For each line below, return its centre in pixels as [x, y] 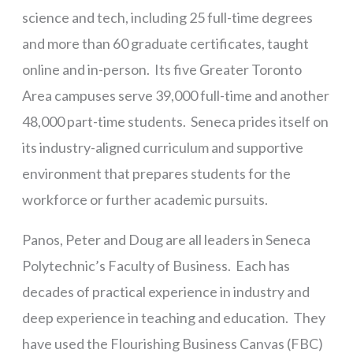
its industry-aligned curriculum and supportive [162, 147]
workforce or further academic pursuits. [145, 199]
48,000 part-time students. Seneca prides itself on [175, 121]
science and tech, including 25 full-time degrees [167, 17]
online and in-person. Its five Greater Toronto [162, 69]
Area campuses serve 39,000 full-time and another [175, 95]
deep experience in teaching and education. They [173, 317]
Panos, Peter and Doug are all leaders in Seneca [166, 239]
